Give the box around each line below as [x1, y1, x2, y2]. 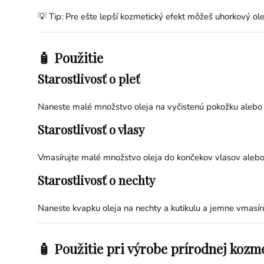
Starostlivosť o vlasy [37, 120, 144, 137]
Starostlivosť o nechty [37, 171, 155, 188]
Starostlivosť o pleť [37, 70, 140, 87]
